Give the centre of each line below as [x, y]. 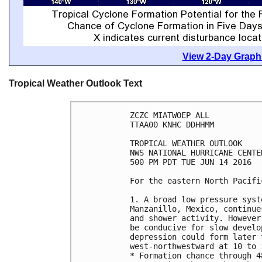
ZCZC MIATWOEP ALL [170, 116]
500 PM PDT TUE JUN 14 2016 [191, 162]
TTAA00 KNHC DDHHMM [172, 125]
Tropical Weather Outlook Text [75, 83]
